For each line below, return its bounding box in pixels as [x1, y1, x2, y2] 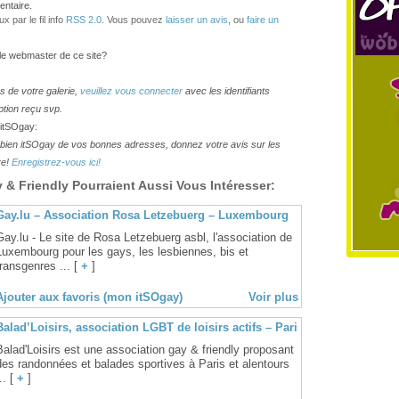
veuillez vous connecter [80, 85, 183, 96]
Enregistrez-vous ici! [12, 157, 101, 167]
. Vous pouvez [102, 14, 166, 25]
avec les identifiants [183, 85, 270, 96]
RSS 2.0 [66, 14, 102, 25]
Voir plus [248, 289, 298, 304]
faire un [247, 14, 279, 25]
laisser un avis [166, 14, 228, 25]
